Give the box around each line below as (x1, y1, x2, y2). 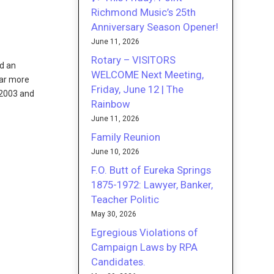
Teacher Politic (91, 193, 160, 206)
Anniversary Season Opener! (91, 20, 219, 33)
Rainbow (91, 97, 131, 110)
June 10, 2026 (91, 147, 140, 156)
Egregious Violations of (91, 226, 199, 239)
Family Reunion (91, 130, 161, 143)
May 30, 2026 (91, 209, 137, 218)
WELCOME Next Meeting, (91, 68, 204, 81)
